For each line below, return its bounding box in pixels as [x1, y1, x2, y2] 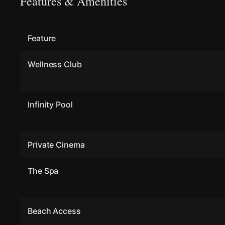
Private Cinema [28, 140, 85, 150]
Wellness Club [28, 59, 82, 69]
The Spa [28, 166, 59, 176]
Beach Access [28, 206, 81, 216]
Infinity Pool [28, 99, 73, 109]
